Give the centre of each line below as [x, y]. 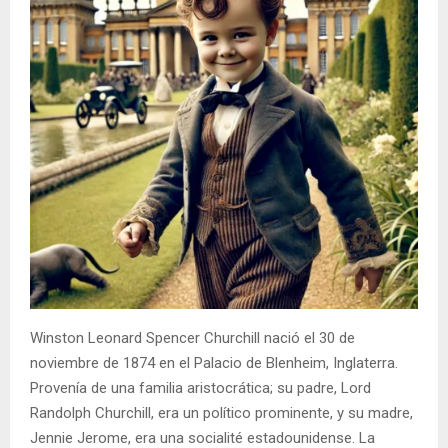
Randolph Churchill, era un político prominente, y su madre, [221, 412]
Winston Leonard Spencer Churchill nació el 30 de [192, 337]
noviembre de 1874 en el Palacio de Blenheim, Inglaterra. [214, 362]
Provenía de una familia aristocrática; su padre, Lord [200, 387]
